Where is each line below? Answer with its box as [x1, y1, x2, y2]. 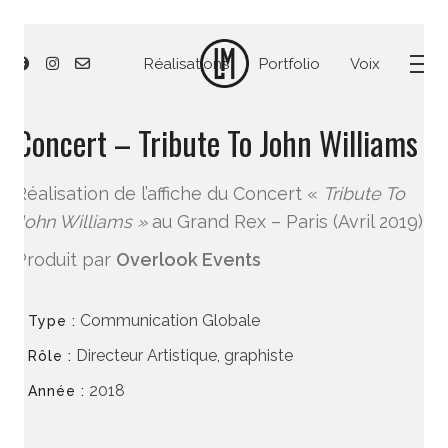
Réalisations [144, 54, 229, 73]
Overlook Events [116, 248, 261, 270]
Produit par [15, 248, 116, 270]
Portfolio [259, 54, 320, 73]
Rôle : [28, 348, 72, 364]
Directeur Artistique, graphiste [76, 346, 293, 365]
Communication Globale [80, 311, 260, 330]
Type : [28, 313, 76, 329]
